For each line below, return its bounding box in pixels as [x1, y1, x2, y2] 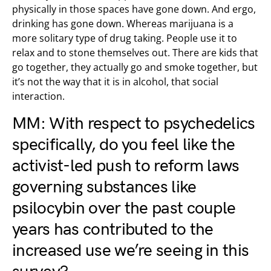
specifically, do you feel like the [12, 135, 235, 155]
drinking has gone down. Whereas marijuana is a [12, 17, 233, 30]
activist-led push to [12, 156, 154, 176]
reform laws [154, 156, 240, 176]
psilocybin [12, 198, 85, 218]
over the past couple [85, 198, 236, 218]
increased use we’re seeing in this [12, 241, 249, 261]
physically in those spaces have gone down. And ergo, [12, 2, 256, 16]
